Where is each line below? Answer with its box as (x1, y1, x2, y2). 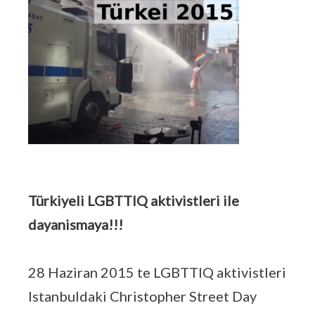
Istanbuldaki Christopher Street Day (28, 288, 257, 304)
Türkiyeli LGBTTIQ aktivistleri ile (28, 192, 239, 209)
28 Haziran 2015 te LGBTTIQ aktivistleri (28, 264, 286, 281)
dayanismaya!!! (28, 216, 123, 233)
